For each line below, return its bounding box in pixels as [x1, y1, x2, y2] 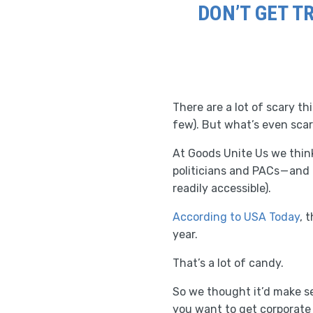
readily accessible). [173, 182, 271, 195]
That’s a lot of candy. [173, 256, 284, 270]
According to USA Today [173, 210, 300, 224]
